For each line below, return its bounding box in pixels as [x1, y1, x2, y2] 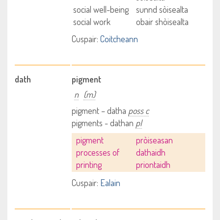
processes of [76, 147, 119, 158]
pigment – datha [72, 105, 129, 116]
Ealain [100, 177, 121, 188]
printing [76, 159, 102, 170]
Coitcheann [100, 33, 138, 44]
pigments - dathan [72, 117, 136, 128]
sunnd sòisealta [136, 4, 188, 15]
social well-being [73, 4, 129, 15]
